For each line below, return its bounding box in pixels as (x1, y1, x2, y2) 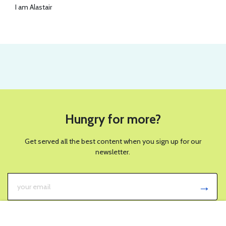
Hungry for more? (65, 111, 161, 127)
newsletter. (95, 147, 131, 157)
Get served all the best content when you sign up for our (24, 137, 201, 146)
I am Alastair (15, 3, 52, 12)
